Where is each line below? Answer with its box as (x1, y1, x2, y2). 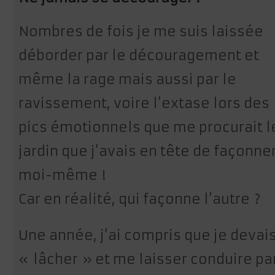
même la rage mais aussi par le (18, 71, 237, 88)
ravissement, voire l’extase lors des (18, 95, 270, 112)
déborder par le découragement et (18, 47, 260, 64)
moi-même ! (18, 167, 106, 184)
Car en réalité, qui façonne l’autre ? (18, 191, 261, 208)
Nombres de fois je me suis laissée (18, 23, 264, 41)
